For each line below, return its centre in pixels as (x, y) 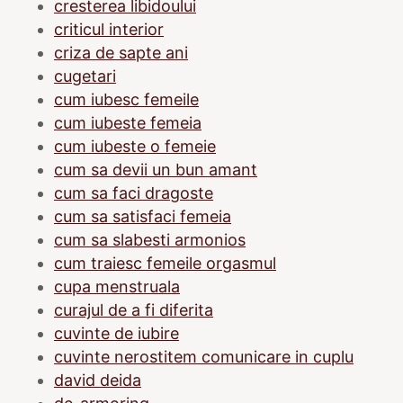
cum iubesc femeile (126, 99)
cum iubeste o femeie (135, 146)
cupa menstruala (117, 286)
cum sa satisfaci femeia (143, 216)
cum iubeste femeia (128, 122)
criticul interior (109, 29)
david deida (98, 380)
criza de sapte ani (121, 52)
